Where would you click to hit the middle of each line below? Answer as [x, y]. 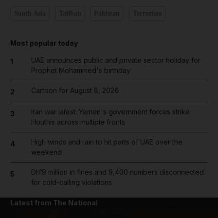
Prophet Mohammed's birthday [81, 70]
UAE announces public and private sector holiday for [116, 60]
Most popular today [44, 43]
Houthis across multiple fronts [78, 122]
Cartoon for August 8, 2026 [75, 90]
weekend [46, 152]
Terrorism [147, 13]
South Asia [30, 13]
